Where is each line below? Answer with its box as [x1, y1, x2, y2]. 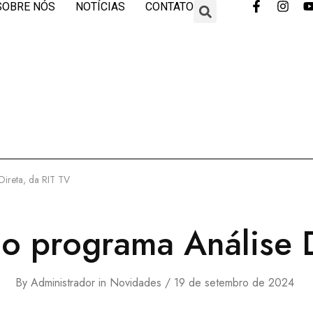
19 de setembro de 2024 [174, 275, 294, 291]
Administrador [31, 275, 95, 291]
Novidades [110, 275, 161, 291]
